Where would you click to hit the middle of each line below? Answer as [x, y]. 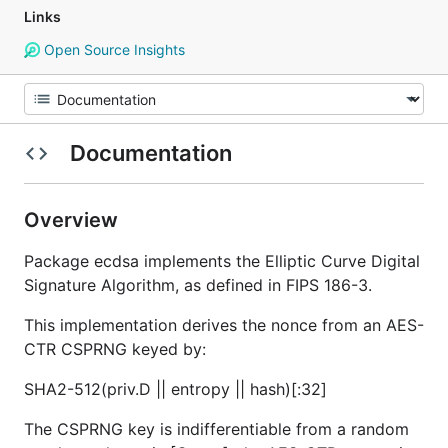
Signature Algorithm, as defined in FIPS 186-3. [198, 285]
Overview [73, 220]
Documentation [150, 153]
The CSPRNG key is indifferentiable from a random [216, 429]
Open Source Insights [112, 49]
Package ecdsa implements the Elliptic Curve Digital [222, 261]
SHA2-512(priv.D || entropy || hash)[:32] [175, 389]
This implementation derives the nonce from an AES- [224, 325]
